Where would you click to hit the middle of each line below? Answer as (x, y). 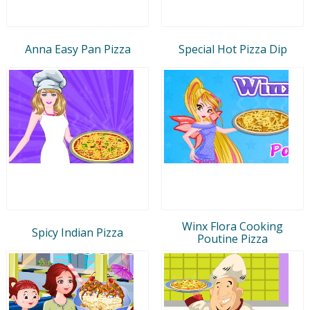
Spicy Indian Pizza (77, 232)
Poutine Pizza (232, 238)
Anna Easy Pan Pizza (77, 49)
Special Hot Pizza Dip (232, 49)
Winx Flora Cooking (232, 226)
